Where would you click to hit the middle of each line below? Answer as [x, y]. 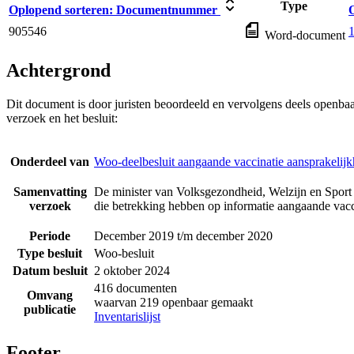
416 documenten [136, 288]
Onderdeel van [50, 162]
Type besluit [50, 254]
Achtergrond [58, 71]
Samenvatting [50, 192]
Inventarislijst [127, 317]
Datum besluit [50, 271]
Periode [50, 236]
